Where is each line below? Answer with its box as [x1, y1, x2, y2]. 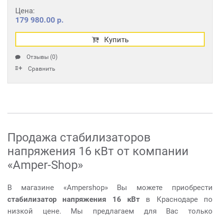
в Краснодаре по [140, 195, 213, 204]
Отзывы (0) [27, 54, 57, 60]
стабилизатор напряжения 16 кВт [7, 195, 140, 204]
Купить [104, 35, 129, 44]
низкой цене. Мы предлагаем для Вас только [7, 207, 213, 216]
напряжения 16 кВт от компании [7, 144, 189, 158]
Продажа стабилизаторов [7, 131, 151, 144]
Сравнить [28, 65, 55, 72]
